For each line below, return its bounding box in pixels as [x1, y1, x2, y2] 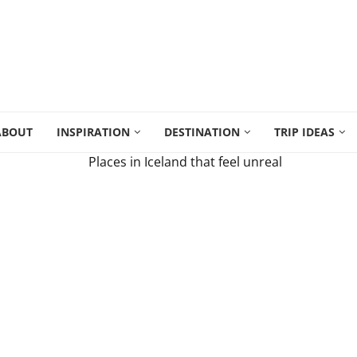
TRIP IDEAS [274, 124, 335, 139]
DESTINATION [164, 124, 240, 139]
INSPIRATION [57, 124, 130, 139]
